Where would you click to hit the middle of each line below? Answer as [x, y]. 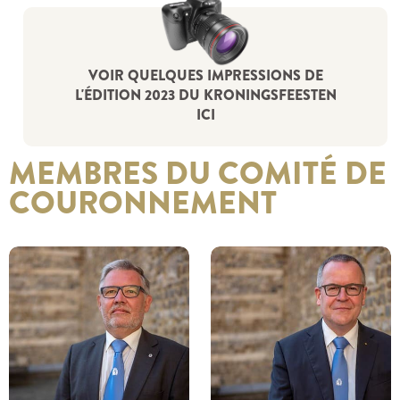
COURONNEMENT [143, 202]
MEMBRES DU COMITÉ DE [198, 173]
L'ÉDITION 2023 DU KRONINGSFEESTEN [205, 95]
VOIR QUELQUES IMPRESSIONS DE [205, 75]
